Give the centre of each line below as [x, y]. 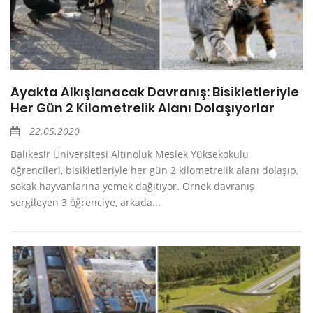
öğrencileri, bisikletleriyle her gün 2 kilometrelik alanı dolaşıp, [154, 170]
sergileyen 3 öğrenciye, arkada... [86, 203]
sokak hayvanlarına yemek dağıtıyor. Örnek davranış [132, 187]
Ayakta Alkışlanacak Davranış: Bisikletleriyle [155, 92]
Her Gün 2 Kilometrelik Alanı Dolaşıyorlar [143, 108]
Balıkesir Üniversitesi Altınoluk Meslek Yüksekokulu [130, 154]
